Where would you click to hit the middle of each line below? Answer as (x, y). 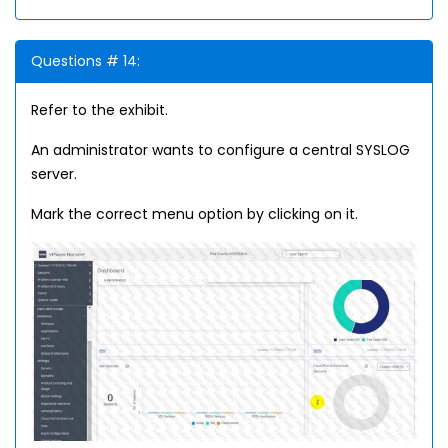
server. (54, 174)
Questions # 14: (85, 61)
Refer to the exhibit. (99, 110)
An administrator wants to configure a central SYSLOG (220, 150)
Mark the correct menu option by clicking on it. (194, 214)
